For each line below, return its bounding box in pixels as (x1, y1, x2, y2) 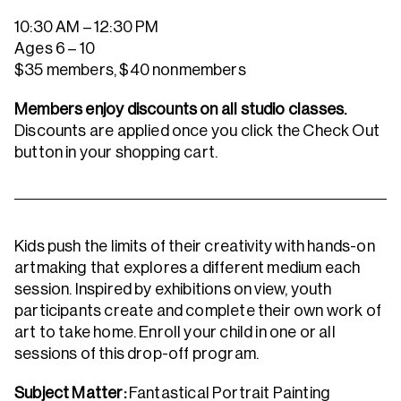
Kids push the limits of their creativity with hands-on (14, 237, 375, 255)
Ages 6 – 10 (14, 39, 95, 57)
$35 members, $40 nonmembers (14, 61, 246, 79)
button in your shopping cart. (14, 143, 221, 161)
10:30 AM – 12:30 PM (14, 18, 165, 36)
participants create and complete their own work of (14, 302, 381, 320)
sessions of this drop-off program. (14, 345, 262, 363)
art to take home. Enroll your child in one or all (14, 323, 336, 341)
